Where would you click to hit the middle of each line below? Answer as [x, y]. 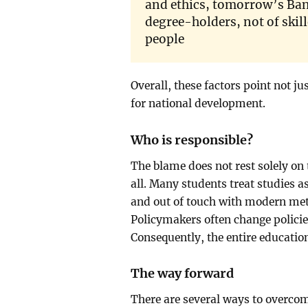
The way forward [183, 274]
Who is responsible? [192, 140]
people [164, 40]
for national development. [198, 103]
